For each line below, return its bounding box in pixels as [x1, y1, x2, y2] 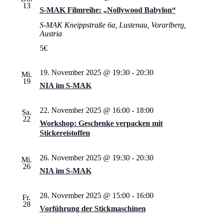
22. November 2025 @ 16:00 [39, 106, 130, 114]
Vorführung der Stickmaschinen [39, 204, 146, 213]
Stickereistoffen [39, 129, 90, 137]
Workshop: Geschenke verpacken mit [39, 119, 163, 127]
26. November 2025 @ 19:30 [39, 154, 130, 162]
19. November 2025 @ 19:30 [39, 68, 130, 77]
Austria [39, 30, 62, 38]
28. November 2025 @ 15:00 [39, 191, 130, 200]
